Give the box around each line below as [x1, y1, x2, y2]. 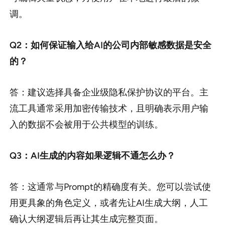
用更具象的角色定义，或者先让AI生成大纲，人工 [9, 197, 208, 209]
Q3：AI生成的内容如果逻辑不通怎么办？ [9, 150, 175, 162]
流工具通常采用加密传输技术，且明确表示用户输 [9, 103, 208, 115]
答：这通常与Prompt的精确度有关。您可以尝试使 [9, 181, 211, 193]
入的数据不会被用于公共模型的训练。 [9, 119, 163, 131]
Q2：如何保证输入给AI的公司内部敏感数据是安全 [9, 40, 211, 51]
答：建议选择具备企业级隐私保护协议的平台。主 [9, 87, 208, 98]
